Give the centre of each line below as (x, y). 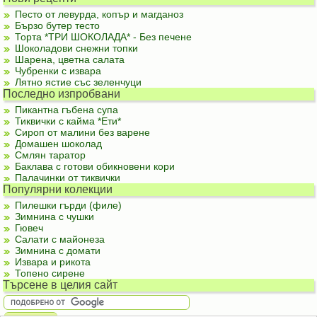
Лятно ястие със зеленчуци (79, 82)
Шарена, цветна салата (70, 59)
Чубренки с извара (58, 70)
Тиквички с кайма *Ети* (68, 121)
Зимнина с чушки (55, 216)
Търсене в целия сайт (60, 284)
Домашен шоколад (59, 143)
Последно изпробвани (62, 93)
